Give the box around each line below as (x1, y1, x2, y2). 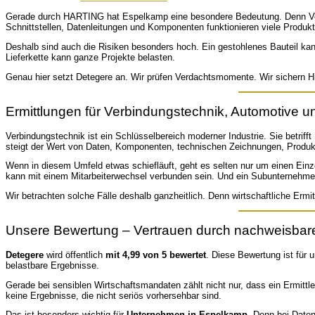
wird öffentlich (44, 249, 105, 260)
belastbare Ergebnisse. (6, 259, 99, 271)
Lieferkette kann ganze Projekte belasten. (6, 52, 175, 63)
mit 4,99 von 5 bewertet (105, 249, 206, 260)
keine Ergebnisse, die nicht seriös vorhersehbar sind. (6, 290, 221, 301)
